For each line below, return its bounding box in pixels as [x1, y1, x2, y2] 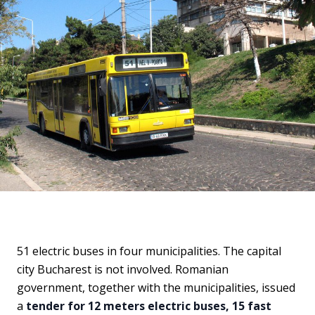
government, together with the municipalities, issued [17, 280, 295, 295]
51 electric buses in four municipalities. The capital [17, 243, 281, 259]
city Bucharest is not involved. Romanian [17, 262, 229, 277]
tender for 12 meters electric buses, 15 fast [26, 298, 271, 314]
